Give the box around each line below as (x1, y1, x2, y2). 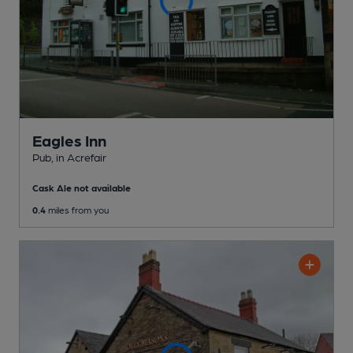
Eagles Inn (32, 131, 106, 150)
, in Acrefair (51, 150, 106, 164)
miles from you (46, 204, 109, 216)
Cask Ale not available (32, 182, 131, 194)
